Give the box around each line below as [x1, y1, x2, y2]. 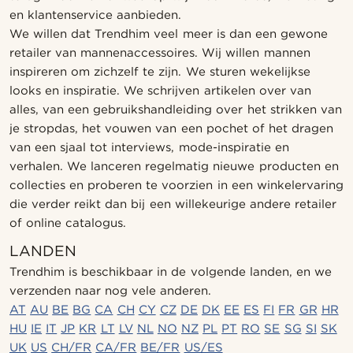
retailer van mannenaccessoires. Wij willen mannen [9, 46, 310, 60]
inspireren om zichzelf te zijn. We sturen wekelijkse [9, 65, 310, 79]
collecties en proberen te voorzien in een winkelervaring [9, 178, 344, 192]
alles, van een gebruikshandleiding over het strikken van [9, 102, 342, 117]
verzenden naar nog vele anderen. [9, 284, 212, 298]
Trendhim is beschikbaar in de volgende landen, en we [9, 265, 332, 279]
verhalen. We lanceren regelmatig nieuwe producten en [9, 159, 339, 173]
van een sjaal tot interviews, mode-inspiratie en [9, 140, 289, 154]
